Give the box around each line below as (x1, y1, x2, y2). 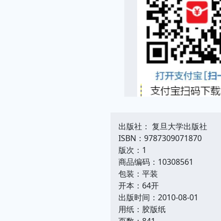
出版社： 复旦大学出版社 (118, 120, 207, 132)
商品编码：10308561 (118, 156, 193, 167)
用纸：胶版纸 (118, 203, 166, 215)
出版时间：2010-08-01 (118, 191, 198, 203)
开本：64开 (118, 180, 159, 191)
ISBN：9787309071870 (118, 132, 202, 144)
